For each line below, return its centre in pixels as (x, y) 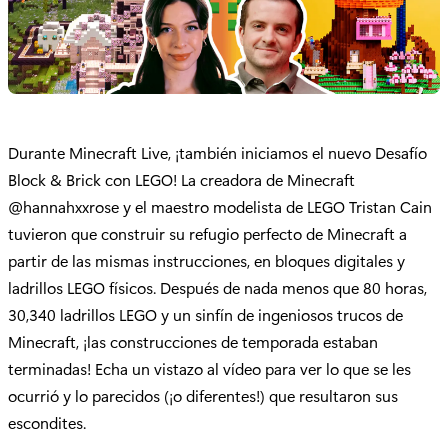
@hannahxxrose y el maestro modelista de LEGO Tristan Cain (220, 206)
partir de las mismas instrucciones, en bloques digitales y (206, 260)
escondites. (47, 422)
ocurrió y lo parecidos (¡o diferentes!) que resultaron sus (203, 395)
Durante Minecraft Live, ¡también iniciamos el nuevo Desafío (217, 152)
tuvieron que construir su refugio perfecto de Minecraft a (207, 233)
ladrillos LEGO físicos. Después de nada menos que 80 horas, (217, 287)
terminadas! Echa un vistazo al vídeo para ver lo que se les (209, 368)
